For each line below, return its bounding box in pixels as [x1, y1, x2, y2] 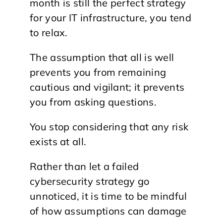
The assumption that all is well [30, 51, 174, 63]
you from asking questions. [30, 95, 157, 108]
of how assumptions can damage [30, 204, 187, 217]
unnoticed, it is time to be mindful [30, 189, 187, 202]
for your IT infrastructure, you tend [30, 11, 191, 24]
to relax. [30, 26, 68, 39]
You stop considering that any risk [30, 120, 189, 133]
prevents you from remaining [30, 65, 166, 78]
